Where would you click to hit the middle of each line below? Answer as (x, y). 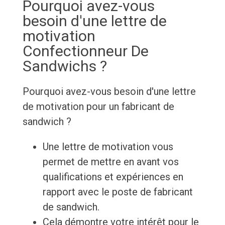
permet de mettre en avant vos (110, 162)
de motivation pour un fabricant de (98, 107)
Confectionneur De (85, 51)
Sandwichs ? (65, 66)
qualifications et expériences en (113, 177)
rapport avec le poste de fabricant (118, 192)
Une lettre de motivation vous (108, 147)
